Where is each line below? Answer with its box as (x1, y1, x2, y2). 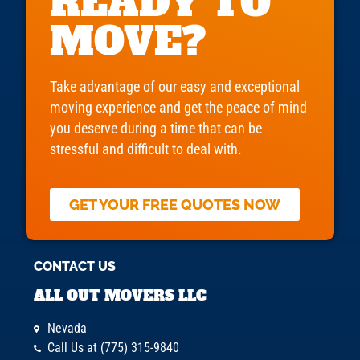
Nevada (47, 321, 87, 337)
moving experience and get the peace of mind (49, 100, 307, 117)
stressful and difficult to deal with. (49, 141, 242, 158)
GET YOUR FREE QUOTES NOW (68, 195, 280, 213)
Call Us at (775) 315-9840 (47, 340, 179, 356)
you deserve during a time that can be (49, 121, 262, 137)
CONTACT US (34, 259, 117, 275)
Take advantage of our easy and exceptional (49, 79, 300, 96)
